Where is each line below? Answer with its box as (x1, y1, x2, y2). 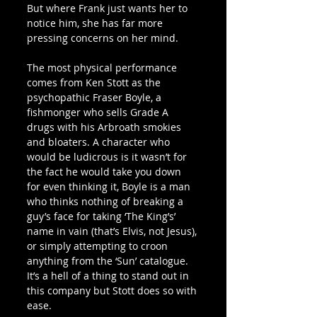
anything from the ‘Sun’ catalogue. (27, 253, 191, 267)
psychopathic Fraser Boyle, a (27, 90, 164, 104)
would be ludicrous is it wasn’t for (27, 149, 190, 163)
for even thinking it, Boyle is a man (27, 179, 193, 193)
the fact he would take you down (27, 164, 184, 178)
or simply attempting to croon (27, 238, 171, 253)
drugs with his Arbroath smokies (27, 120, 184, 134)
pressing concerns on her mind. (27, 30, 178, 45)
